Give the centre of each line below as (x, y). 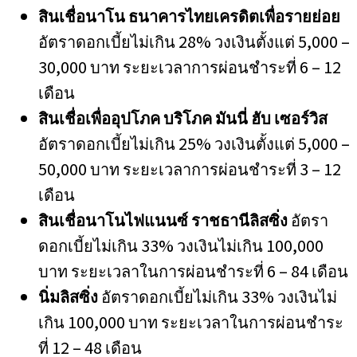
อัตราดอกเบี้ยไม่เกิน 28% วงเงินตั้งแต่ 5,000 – (194, 41)
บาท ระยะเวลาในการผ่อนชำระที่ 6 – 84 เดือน (193, 271)
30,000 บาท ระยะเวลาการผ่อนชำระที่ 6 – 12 (190, 67)
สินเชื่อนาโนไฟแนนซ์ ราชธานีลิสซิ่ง (163, 220)
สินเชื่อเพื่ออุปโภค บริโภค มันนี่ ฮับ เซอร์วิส (183, 118)
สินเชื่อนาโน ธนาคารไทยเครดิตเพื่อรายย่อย (189, 16)
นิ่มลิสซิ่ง (68, 296)
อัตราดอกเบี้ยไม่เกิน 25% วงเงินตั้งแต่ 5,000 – (194, 143)
